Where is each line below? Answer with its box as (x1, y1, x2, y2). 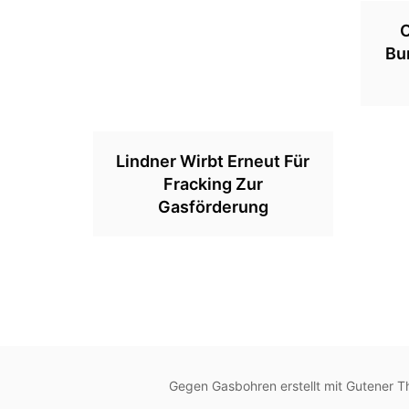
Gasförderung (157, 197, 268, 216)
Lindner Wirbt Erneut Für (116, 152, 310, 171)
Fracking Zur (163, 174, 263, 194)
